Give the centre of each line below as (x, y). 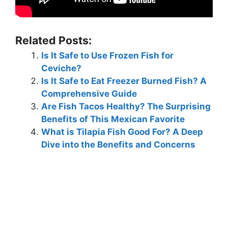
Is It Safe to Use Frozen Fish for (107, 55)
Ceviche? (61, 68)
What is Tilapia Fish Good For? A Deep (122, 132)
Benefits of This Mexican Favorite (113, 119)
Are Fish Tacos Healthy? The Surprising (126, 106)
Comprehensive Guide (89, 93)
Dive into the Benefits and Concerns (118, 144)
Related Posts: (53, 40)
